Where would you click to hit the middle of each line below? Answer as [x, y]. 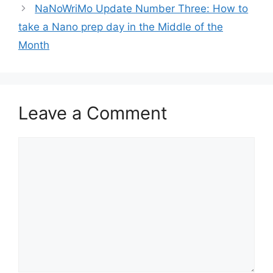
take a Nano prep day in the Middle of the [121, 27]
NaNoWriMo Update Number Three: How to [142, 9]
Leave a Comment [93, 113]
